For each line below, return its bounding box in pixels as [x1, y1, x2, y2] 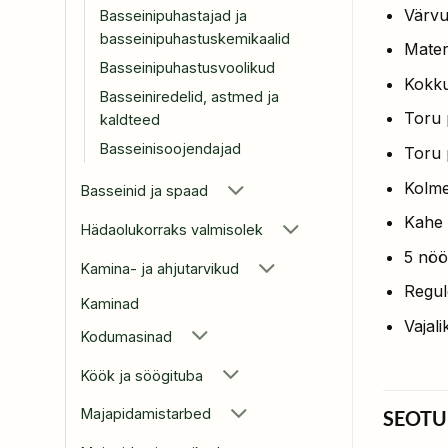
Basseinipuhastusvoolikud [100, 58, 275, 76]
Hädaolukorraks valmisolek [81, 221, 263, 239]
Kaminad [81, 294, 139, 312]
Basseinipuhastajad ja [100, 6, 247, 24]
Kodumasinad [81, 327, 172, 345]
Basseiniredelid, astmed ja [100, 87, 279, 105]
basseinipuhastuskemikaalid [100, 29, 290, 47]
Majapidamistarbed [81, 405, 211, 423]
